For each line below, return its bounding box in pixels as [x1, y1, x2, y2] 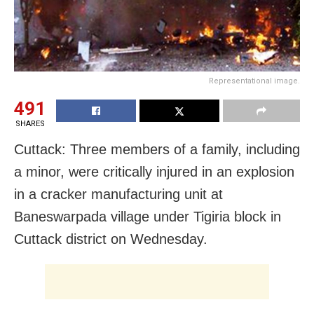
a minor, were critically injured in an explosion [14, 163, 294, 179]
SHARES [15, 118, 45, 128]
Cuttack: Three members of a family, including [14, 141, 300, 157]
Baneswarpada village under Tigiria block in [14, 208, 281, 224]
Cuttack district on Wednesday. [14, 231, 207, 247]
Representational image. [209, 76, 300, 86]
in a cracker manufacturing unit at [14, 186, 223, 202]
